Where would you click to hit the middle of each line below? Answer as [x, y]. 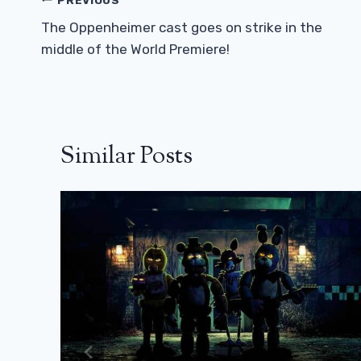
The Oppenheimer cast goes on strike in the [182, 28]
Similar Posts [127, 157]
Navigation [98, 31]
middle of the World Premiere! [135, 50]
